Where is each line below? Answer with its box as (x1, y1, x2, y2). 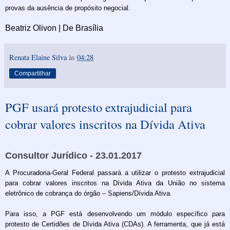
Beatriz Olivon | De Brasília (5, 23, 103, 32)
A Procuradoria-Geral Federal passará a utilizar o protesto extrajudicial (5, 169, 225, 177)
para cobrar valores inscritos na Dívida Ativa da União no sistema (5, 179, 225, 187)
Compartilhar (14, 69, 51, 77)
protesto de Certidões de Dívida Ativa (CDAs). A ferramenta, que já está (5, 220, 225, 228)
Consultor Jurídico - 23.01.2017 (5, 150, 142, 161)
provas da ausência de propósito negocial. (5, 4, 130, 12)
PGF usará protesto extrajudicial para (5, 98, 192, 116)
